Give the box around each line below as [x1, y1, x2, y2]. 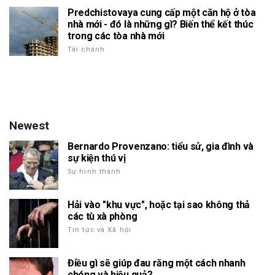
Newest [9, 118, 49, 133]
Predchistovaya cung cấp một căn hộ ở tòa [68, 6, 256, 18]
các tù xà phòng [68, 210, 137, 222]
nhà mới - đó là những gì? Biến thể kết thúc [68, 18, 254, 30]
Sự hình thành [68, 167, 122, 176]
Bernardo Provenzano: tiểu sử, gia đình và [68, 140, 254, 152]
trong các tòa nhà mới [68, 29, 165, 42]
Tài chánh [68, 45, 106, 53]
